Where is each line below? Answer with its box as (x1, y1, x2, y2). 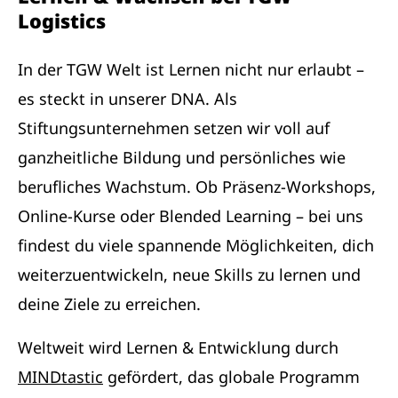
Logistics (18, 8, 106, 34)
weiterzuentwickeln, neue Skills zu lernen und (18, 264, 361, 285)
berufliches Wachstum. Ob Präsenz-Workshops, (18, 176, 376, 197)
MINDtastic (18, 366, 103, 387)
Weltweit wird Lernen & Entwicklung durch (18, 337, 338, 358)
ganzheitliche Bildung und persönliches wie (18, 147, 346, 168)
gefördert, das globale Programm (103, 366, 360, 387)
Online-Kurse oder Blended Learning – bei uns (18, 205, 363, 227)
